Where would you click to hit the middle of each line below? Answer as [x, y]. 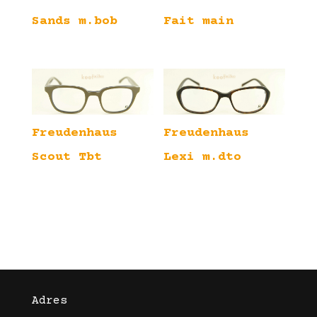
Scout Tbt [67, 157]
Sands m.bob [74, 22]
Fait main [199, 22]
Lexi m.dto [203, 157]
